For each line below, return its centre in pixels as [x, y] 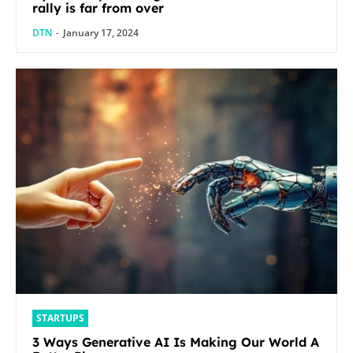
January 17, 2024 [101, 33]
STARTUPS [60, 318]
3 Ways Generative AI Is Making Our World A [176, 342]
